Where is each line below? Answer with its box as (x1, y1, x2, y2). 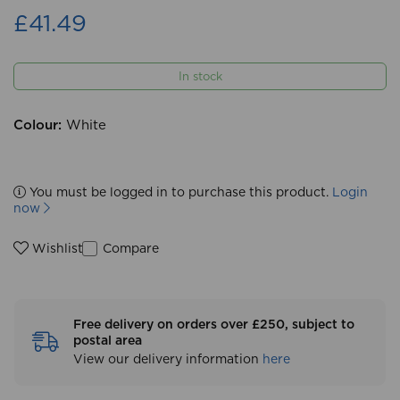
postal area (73, 335, 142, 347)
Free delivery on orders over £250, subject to (73, 319, 354, 331)
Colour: (13, 119, 62, 132)
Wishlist (29, 243, 83, 255)
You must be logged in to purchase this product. (26, 187, 332, 199)
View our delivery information (73, 354, 262, 366)
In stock (178, 71, 222, 83)
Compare (99, 242, 159, 255)
